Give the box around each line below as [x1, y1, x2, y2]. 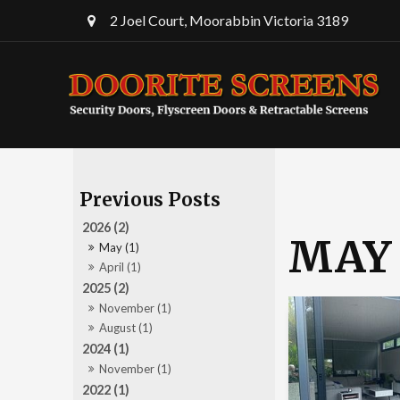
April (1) [99, 260, 142, 275]
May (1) [99, 240, 140, 255]
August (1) [99, 321, 154, 336]
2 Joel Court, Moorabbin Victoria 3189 [109, 11, 348, 29]
